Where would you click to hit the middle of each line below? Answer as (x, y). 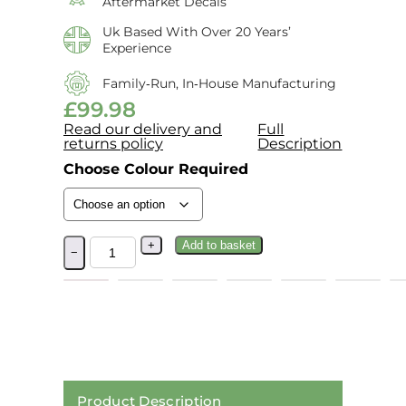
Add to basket (218, 245)
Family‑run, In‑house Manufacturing (219, 83)
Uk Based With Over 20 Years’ (196, 31)
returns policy (113, 143)
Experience (136, 48)
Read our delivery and (143, 129)
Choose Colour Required (156, 169)
